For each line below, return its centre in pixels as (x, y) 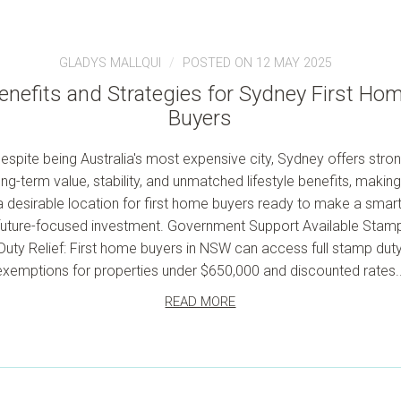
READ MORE (200, 302)
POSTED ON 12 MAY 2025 (258, 63)
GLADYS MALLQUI (111, 63)
